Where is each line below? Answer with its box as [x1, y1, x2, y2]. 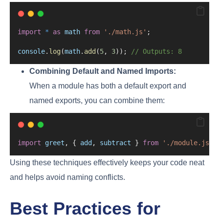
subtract [100, 138, 131, 147]
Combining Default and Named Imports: [29, 66, 176, 75]
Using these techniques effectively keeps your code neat [10, 158, 204, 167]
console [18, 47, 45, 55]
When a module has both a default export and [29, 81, 186, 90]
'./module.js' [162, 138, 213, 147]
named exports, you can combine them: [29, 96, 165, 105]
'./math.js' [104, 27, 147, 36]
